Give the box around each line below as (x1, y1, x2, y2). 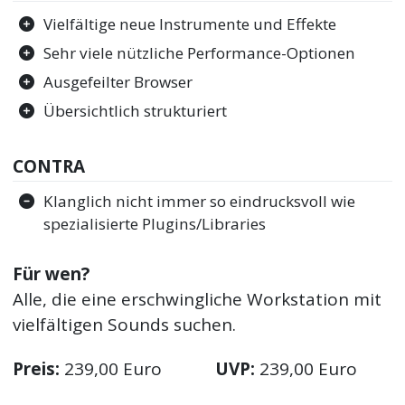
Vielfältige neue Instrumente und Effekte (43, 14, 337, 35)
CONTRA (13, 154, 86, 178)
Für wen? (13, 261, 90, 286)
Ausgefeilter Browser (43, 71, 193, 93)
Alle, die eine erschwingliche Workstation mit (13, 287, 382, 311)
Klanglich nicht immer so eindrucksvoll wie (43, 191, 356, 212)
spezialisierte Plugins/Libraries (43, 213, 267, 235)
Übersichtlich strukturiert (43, 100, 228, 122)
